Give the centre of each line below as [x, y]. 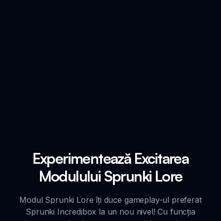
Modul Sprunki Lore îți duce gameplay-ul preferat [110, 200]
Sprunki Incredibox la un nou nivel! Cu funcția [110, 211]
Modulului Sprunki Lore [110, 176]
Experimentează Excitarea [110, 158]
